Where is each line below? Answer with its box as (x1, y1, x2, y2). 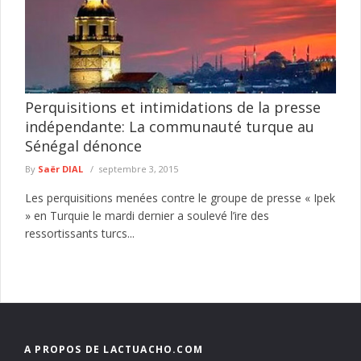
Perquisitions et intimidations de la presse (25, 97, 321, 117)
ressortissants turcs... (25, 225, 135, 241)
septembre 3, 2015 (98, 162, 178, 175)
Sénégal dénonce (25, 135, 142, 156)
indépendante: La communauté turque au (25, 116, 314, 136)
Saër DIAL (38, 162, 83, 175)
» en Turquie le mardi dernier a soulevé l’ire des (25, 207, 269, 223)
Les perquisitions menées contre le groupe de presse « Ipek (25, 189, 335, 205)
